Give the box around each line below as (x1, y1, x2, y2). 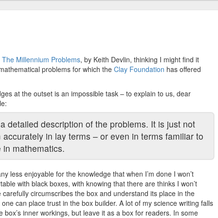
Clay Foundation (114, 64, 164, 74)
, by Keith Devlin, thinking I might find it (80, 54, 199, 65)
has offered (164, 64, 201, 74)
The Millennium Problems (2, 54, 80, 65)
